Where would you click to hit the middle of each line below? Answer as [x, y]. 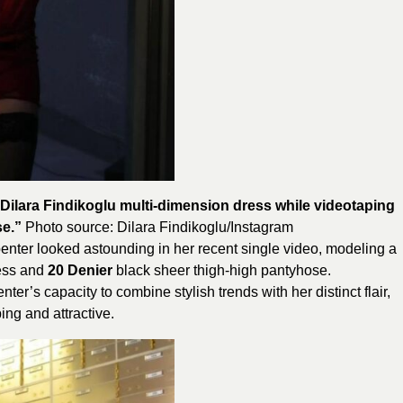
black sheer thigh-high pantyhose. [222, 270]
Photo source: [69, 227]
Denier [90, 270]
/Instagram [260, 227]
